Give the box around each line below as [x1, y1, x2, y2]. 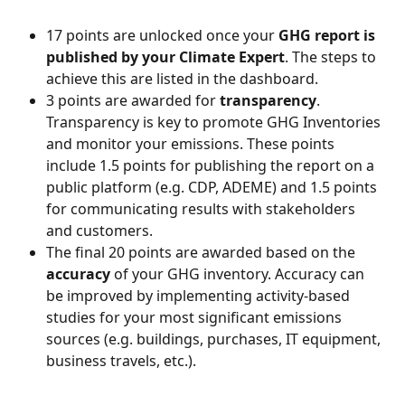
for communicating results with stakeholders [46, 199, 359, 220]
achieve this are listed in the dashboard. [46, 69, 318, 89]
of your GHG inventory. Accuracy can [110, 264, 368, 285]
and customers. [46, 221, 153, 241]
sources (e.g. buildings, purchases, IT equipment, [46, 329, 384, 350]
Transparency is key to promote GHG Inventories [46, 112, 384, 133]
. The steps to [285, 47, 380, 68]
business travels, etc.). [46, 351, 196, 372]
